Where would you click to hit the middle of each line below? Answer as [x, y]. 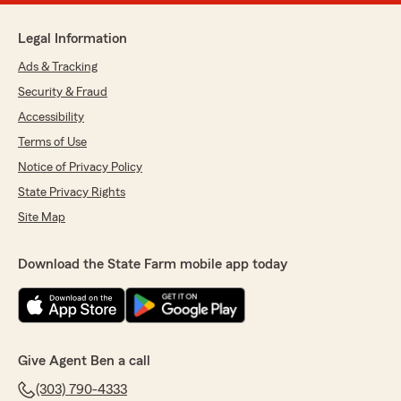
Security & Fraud [63, 93]
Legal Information [73, 39]
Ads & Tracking [58, 68]
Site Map [42, 218]
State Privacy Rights [72, 193]
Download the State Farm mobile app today [153, 264]
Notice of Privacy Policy [80, 168]
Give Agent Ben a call [84, 361]
